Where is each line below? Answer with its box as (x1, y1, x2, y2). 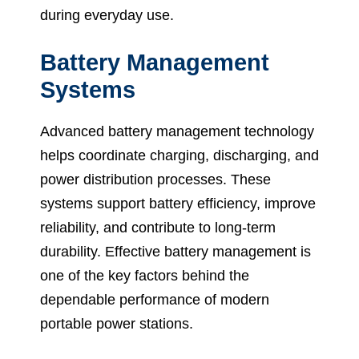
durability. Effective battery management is (40, 244, 311, 260)
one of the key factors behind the (40, 268, 249, 284)
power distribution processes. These (40, 171, 271, 188)
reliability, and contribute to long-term (40, 220, 276, 236)
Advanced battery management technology (40, 123, 314, 140)
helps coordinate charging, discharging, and (40, 147, 319, 164)
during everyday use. (40, 7, 174, 24)
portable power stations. (40, 316, 193, 333)
